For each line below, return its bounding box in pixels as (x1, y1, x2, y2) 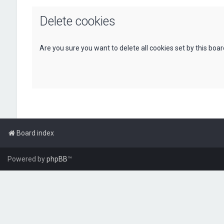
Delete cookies (39, 14, 115, 28)
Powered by (7, 155, 46, 163)
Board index (16, 129, 54, 137)
